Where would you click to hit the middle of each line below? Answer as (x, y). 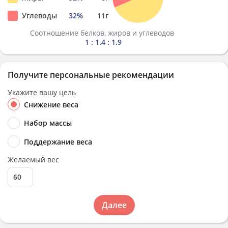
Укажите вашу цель (42, 92)
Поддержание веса (58, 141)
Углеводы (39, 16)
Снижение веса (51, 105)
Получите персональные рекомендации (91, 75)
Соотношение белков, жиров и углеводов (103, 33)
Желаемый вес (33, 159)
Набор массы (48, 123)
